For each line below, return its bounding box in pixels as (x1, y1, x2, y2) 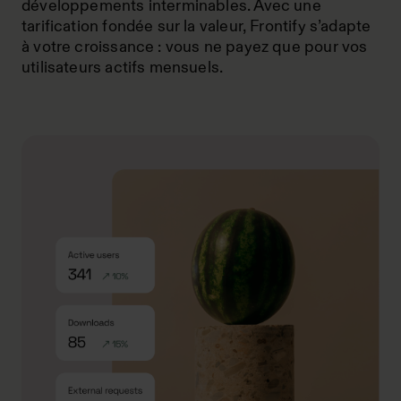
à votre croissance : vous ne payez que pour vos (21, 37, 368, 56)
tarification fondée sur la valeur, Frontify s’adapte (21, 16, 371, 36)
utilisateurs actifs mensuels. (21, 57, 224, 77)
